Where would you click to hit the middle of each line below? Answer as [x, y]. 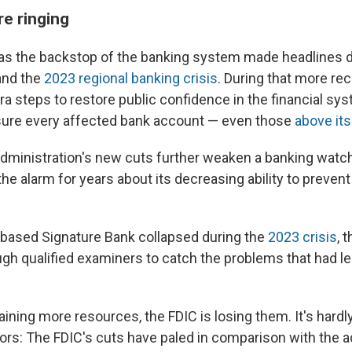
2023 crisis [302, 237]
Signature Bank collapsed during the [155, 237]
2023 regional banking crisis [131, 79]
